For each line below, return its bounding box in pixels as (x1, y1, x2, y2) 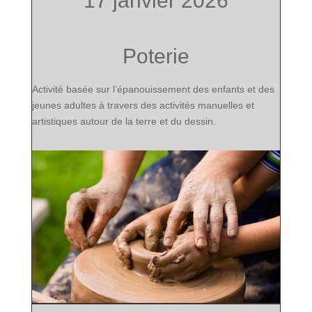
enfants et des (211, 83, 274, 95)
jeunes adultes (31, 99, 96, 111)
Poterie (122, 44, 189, 68)
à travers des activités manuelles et (95, 99, 254, 111)
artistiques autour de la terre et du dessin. (31, 115, 216, 127)
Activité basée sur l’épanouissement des (31, 83, 212, 95)
